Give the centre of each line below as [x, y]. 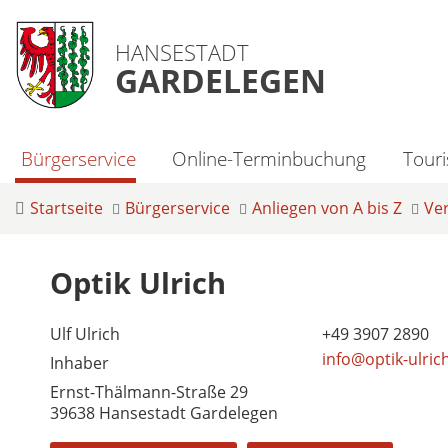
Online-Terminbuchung [269, 158]
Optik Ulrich [138, 282]
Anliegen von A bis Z [327, 208]
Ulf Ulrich [85, 333]
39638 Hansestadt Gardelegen [164, 412]
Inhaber [79, 362]
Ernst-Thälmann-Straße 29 [149, 391]
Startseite [66, 208]
